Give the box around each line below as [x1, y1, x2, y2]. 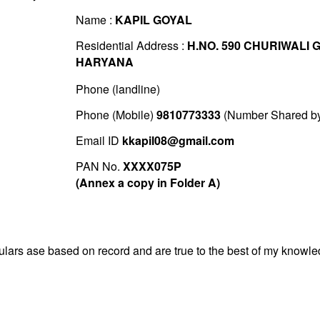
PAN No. [75, 158, 123, 175]
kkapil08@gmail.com [121, 132, 234, 149]
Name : [75, 11, 115, 29]
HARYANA [75, 54, 134, 71]
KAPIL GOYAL [114, 11, 192, 29]
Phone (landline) [75, 81, 160, 98]
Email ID [75, 132, 122, 149]
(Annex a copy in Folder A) [75, 174, 220, 191]
